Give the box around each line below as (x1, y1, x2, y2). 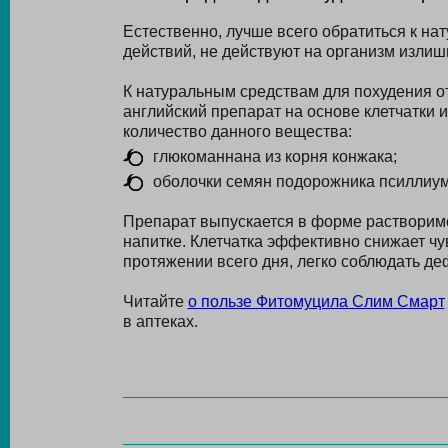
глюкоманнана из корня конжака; (152, 148, 397, 165)
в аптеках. (122, 313, 198, 330)
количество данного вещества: (122, 123, 352, 140)
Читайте (122, 293, 188, 310)
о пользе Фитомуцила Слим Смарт (187, 293, 445, 310)
